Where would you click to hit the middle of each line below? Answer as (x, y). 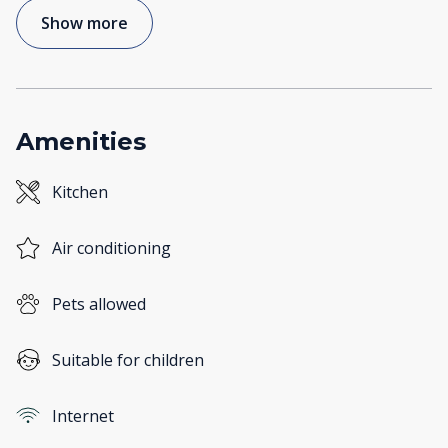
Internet (83, 416)
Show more (84, 23)
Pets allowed (99, 304)
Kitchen (80, 192)
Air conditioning (111, 248)
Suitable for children (128, 360)
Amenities (81, 142)
